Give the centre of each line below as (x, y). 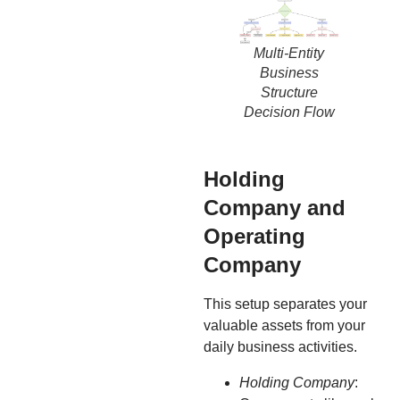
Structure (289, 92)
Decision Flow (289, 112)
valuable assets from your (284, 325)
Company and (275, 207)
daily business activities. (280, 346)
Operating (254, 236)
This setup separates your (285, 304)
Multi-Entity (289, 53)
